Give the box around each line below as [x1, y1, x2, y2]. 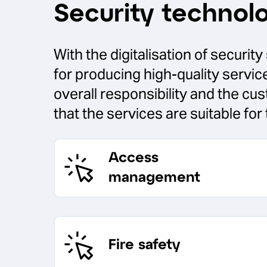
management [108, 170, 200, 185]
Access [108, 151, 159, 165]
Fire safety [108, 238, 180, 253]
